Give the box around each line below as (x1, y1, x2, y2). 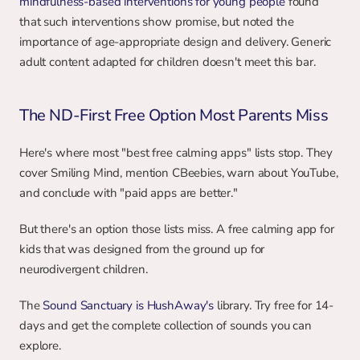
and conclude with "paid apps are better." (19, 185, 238, 201)
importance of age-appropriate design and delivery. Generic (19, 34, 332, 50)
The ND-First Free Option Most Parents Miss (19, 104, 329, 126)
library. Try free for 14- (216, 297, 334, 313)
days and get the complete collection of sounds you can (19, 317, 312, 333)
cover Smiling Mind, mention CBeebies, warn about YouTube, (19, 165, 338, 181)
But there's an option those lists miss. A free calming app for (19, 221, 334, 237)
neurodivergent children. (19, 261, 148, 277)
